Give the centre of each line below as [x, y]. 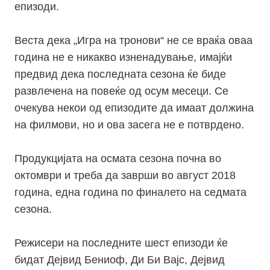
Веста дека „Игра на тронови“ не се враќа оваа [133, 41]
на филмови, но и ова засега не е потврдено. [129, 125]
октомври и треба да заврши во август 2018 [125, 176]
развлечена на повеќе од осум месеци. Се [121, 91]
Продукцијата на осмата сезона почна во [118, 159]
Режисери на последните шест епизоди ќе [121, 243]
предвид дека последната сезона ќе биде [120, 74]
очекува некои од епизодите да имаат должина [134, 108]
